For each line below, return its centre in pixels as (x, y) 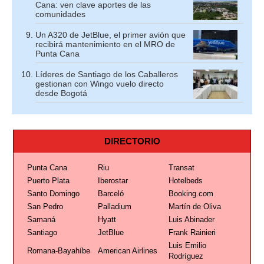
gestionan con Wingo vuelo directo (100, 84)
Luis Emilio (187, 245)
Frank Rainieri (192, 232)
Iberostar (113, 181)
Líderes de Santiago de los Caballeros (107, 74)
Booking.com (191, 194)
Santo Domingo (53, 194)
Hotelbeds (185, 181)
